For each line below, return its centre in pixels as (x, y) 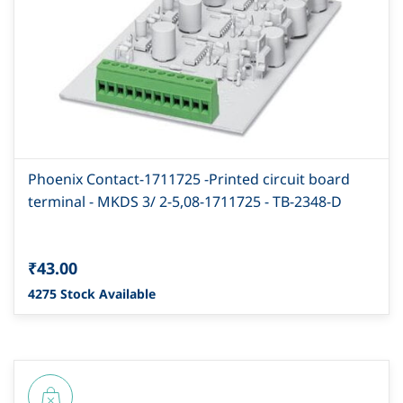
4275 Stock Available (92, 294)
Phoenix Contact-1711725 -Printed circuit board (189, 179)
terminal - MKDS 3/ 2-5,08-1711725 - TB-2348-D (185, 202)
